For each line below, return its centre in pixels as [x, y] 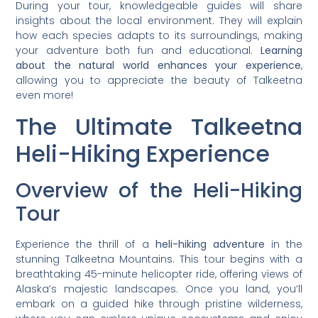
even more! [45, 95]
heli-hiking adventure [210, 244]
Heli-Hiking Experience [143, 153]
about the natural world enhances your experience [158, 66]
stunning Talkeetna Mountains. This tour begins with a [159, 259]
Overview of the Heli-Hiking [159, 190]
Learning [281, 51]
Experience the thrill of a [86, 244]
